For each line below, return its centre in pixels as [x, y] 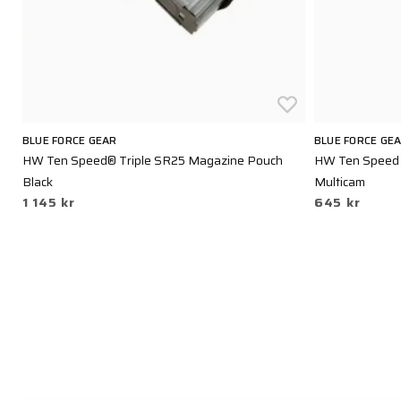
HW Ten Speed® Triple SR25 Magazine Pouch [153, 161]
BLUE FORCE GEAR [70, 141]
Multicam [340, 182]
